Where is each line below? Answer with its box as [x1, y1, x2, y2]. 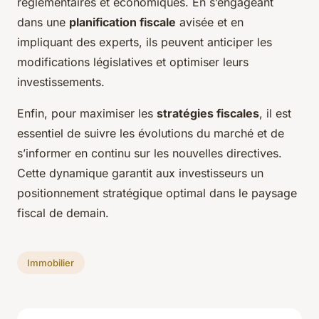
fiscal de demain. [17, 206, 109, 221]
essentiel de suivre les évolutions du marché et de [17, 126, 284, 141]
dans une [17, 15, 69, 30]
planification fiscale [69, 15, 176, 30]
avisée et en [176, 15, 244, 30]
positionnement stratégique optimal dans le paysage [17, 186, 297, 201]
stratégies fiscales [157, 106, 259, 121]
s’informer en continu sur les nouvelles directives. [17, 146, 282, 161]
